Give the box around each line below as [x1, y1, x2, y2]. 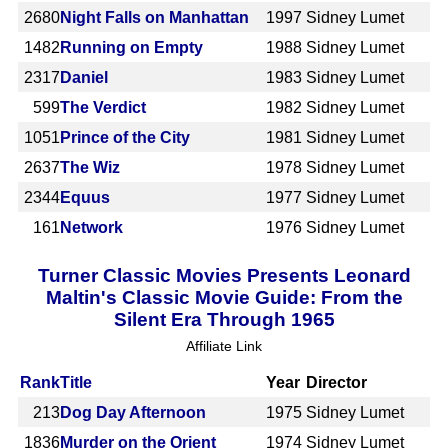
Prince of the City [60, 128, 190, 146]
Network [60, 218, 123, 236]
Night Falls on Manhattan [60, 8, 249, 26]
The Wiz [60, 158, 120, 176]
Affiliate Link [186, 337, 262, 354]
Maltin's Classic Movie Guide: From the [45, 286, 403, 308]
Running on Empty [60, 38, 203, 56]
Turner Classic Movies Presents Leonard [37, 264, 411, 286]
